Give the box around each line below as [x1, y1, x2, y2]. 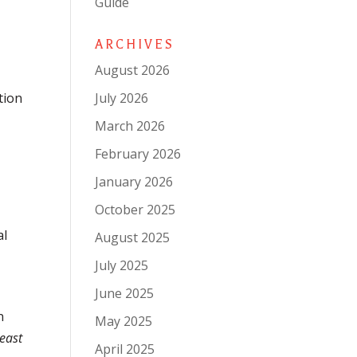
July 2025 [95, 257, 149, 274]
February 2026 [95, 145, 182, 163]
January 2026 [95, 173, 174, 190]
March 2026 [95, 117, 166, 135]
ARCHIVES [95, 37, 175, 52]
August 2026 [95, 61, 171, 79]
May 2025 [95, 312, 153, 330]
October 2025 [95, 201, 176, 218]
